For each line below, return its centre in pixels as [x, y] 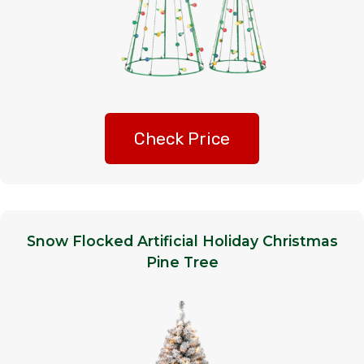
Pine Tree [182, 262]
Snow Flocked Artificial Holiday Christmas [182, 241]
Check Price [182, 139]
